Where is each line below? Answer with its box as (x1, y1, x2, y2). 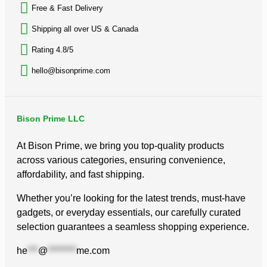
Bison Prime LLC (17, 113, 85, 123)
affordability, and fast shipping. (17, 169, 144, 179)
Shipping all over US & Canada (32, 24, 138, 33)
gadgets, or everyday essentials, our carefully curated (17, 207, 241, 218)
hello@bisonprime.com (32, 66, 110, 75)
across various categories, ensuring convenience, (17, 154, 225, 165)
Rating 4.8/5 (32, 45, 73, 54)
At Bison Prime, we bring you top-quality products (17, 140, 224, 151)
